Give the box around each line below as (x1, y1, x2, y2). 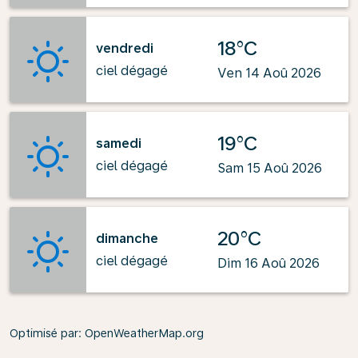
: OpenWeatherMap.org (78, 327, 204, 340)
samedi (96, 135, 141, 151)
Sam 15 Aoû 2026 (217, 161, 322, 176)
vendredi (96, 40, 153, 56)
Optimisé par (10, 327, 78, 340)
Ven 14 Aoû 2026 (217, 66, 321, 81)
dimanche (96, 230, 158, 246)
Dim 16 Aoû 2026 (217, 256, 320, 271)
